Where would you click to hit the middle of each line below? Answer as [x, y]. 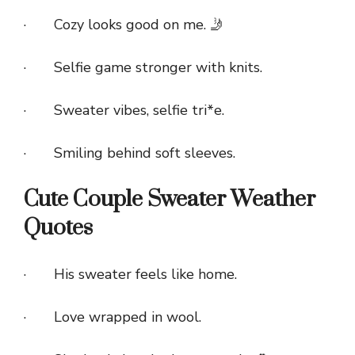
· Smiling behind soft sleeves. [130, 153]
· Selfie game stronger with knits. [143, 68]
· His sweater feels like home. [130, 275]
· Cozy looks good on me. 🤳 [124, 25]
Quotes [58, 228]
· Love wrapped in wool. [113, 317]
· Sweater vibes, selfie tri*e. [124, 111]
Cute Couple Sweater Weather [170, 200]
